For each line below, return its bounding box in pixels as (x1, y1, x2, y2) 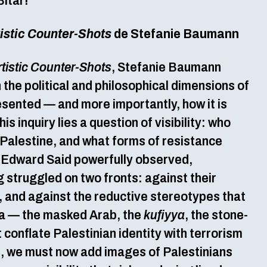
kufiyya (143, 208, 185, 223)
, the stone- (184, 208, 248, 223)
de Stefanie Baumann (113, 26, 239, 41)
